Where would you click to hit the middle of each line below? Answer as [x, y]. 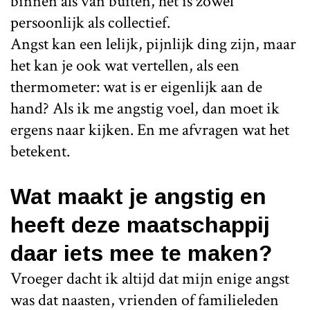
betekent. [40, 151]
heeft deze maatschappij [140, 225]
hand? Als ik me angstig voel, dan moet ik [145, 108]
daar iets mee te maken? [141, 253]
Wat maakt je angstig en [138, 196]
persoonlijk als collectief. [90, 22]
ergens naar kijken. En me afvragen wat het [150, 129]
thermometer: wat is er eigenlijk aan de [136, 86]
